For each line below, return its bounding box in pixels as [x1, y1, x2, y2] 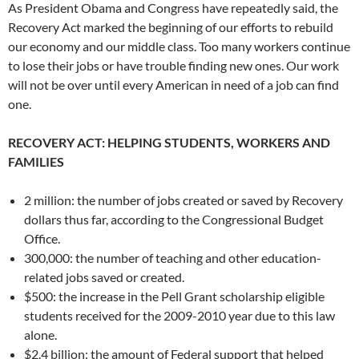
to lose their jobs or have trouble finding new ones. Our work [8, 58, 339, 74]
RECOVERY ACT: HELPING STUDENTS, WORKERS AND [8, 135, 330, 151]
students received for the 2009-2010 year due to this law [24, 308, 335, 324]
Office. [24, 231, 60, 247]
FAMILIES [8, 154, 64, 170]
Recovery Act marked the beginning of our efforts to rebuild [8, 19, 333, 35]
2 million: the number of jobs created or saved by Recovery [24, 192, 343, 208]
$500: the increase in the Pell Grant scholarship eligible [24, 288, 325, 305]
